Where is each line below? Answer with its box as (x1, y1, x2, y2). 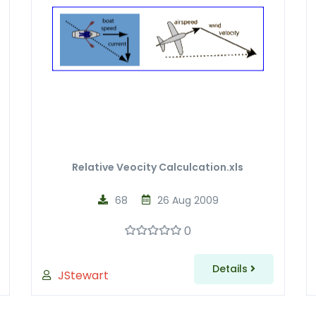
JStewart (57, 267, 109, 284)
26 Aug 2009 (157, 193, 219, 207)
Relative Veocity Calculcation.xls (72, 160, 244, 174)
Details (212, 262, 250, 276)
